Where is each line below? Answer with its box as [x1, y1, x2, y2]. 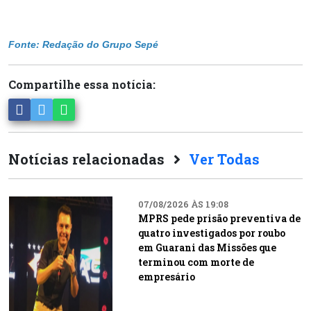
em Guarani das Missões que [137, 241, 276, 254]
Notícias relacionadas [8, 150, 168, 168]
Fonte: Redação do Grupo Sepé [8, 39, 158, 50]
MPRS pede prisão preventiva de [137, 212, 301, 225]
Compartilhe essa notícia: [8, 77, 155, 92]
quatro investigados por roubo [137, 226, 285, 239]
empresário [137, 270, 195, 283]
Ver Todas [189, 150, 260, 168]
